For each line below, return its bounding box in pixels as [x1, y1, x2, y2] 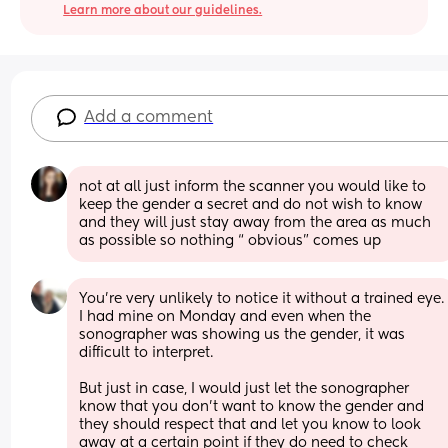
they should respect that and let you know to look [79, 417, 422, 432]
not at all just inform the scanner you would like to [79, 179, 427, 194]
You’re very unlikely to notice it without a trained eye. [79, 291, 445, 306]
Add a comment [84, 109, 214, 126]
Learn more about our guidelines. [63, 4, 263, 17]
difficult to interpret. [79, 345, 218, 360]
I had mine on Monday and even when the [79, 309, 372, 324]
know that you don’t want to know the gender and [79, 399, 425, 414]
